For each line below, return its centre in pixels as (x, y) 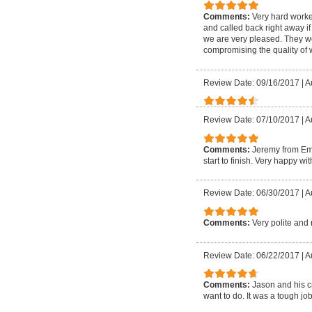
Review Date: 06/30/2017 (251, 193)
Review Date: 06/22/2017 (251, 255)
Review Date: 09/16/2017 (251, 83)
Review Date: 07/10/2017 (251, 120)
